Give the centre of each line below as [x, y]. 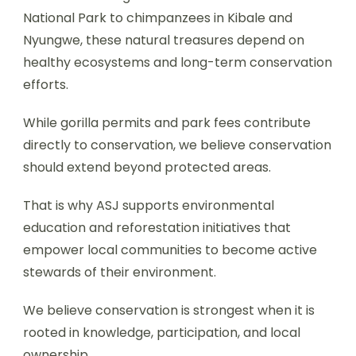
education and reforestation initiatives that [157, 228]
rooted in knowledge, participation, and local [162, 333]
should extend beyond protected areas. [147, 167]
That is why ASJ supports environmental [149, 205]
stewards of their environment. [120, 272]
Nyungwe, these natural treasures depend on [164, 40]
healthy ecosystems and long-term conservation [178, 62]
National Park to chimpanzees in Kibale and [158, 18]
